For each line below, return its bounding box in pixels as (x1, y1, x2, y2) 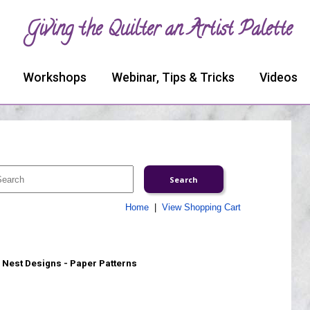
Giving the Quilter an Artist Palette (26, 16, 292, 46)
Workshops (23, 71, 86, 84)
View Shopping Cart (161, 202, 241, 212)
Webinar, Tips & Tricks (111, 71, 235, 84)
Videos (259, 71, 298, 84)
